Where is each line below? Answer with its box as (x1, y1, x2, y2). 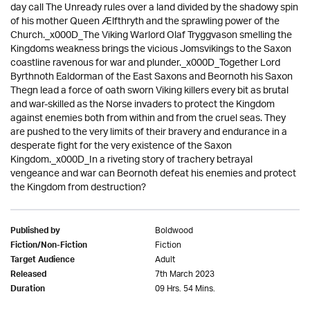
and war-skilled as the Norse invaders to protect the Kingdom (10, 94, 275, 116)
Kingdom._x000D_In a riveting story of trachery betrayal (10, 149, 253, 171)
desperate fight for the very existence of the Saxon (10, 136, 232, 157)
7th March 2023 (155, 265, 215, 284)
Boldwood (155, 221, 193, 240)
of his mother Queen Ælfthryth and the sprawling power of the (10, 11, 280, 33)
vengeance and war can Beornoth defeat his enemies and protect (10, 163, 296, 185)
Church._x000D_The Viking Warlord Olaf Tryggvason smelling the (10, 25, 292, 46)
